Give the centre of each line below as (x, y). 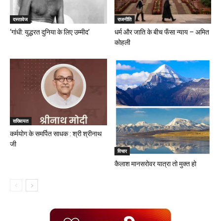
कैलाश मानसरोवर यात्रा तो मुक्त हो (155, 164)
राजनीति (124, 19)
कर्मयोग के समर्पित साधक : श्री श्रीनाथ (56, 134)
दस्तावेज (20, 19)
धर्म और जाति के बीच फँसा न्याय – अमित (162, 32)
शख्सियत (21, 121)
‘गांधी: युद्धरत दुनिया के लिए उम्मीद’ (50, 32)
